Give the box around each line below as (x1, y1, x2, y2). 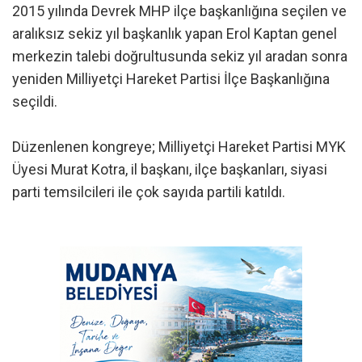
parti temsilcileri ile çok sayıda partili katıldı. (12, 183, 285, 200)
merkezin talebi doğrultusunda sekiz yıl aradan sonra (12, 47, 347, 65)
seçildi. (12, 92, 57, 110)
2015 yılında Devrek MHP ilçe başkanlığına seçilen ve (12, 2, 347, 19)
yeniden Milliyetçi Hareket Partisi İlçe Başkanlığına (12, 69, 330, 87)
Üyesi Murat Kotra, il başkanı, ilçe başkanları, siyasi (12, 160, 327, 178)
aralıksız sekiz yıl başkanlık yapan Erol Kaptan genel (12, 24, 337, 42)
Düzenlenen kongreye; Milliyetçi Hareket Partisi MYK (12, 137, 346, 155)
